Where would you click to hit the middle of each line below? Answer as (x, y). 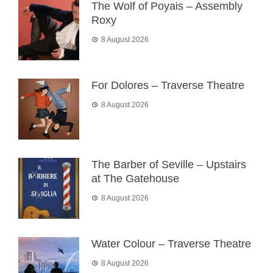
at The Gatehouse (135, 179)
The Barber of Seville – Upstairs (169, 165)
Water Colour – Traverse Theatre (171, 244)
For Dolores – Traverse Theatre (168, 86)
